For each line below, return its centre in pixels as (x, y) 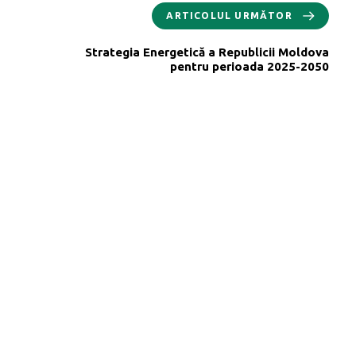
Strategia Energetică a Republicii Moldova (207, 52)
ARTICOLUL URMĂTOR (229, 15)
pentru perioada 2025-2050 (250, 66)
